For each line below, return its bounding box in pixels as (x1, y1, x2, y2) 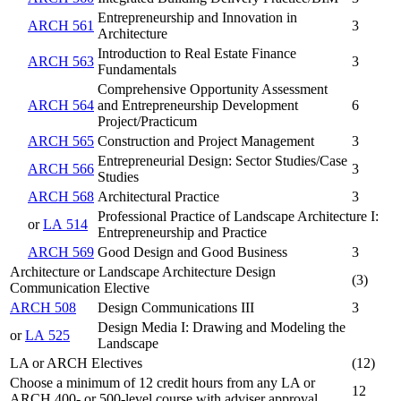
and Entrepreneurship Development (98, 98, 298, 114)
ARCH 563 (28, 54, 94, 70)
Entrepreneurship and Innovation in (98, 10, 297, 26)
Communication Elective (10, 280, 149, 296)
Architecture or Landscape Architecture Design (10, 264, 276, 280)
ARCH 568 (28, 189, 94, 205)
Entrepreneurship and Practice (98, 225, 267, 241)
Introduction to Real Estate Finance (98, 46, 296, 62)
